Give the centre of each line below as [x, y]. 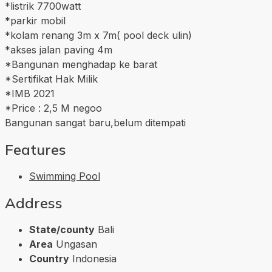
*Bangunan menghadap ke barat [81, 65]
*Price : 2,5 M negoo [53, 108]
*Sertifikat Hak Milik [51, 79]
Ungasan [76, 244]
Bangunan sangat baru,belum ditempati [95, 123]
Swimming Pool [65, 176]
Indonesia [94, 258]
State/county [62, 229]
